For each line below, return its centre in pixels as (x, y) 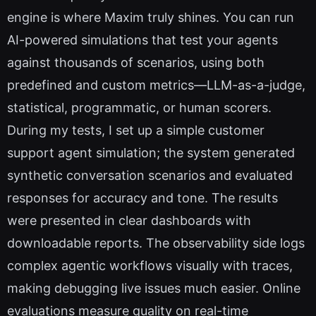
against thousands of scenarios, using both (136, 63)
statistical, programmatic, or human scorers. (139, 108)
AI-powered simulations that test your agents (142, 40)
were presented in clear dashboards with (129, 221)
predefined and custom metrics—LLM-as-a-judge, (156, 85)
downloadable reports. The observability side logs (156, 243)
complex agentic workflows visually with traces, (150, 266)
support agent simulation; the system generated (151, 153)
